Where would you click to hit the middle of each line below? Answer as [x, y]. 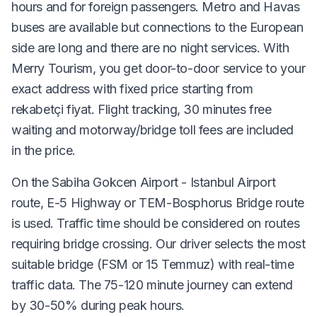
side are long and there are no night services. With [150, 47]
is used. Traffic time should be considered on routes [156, 223]
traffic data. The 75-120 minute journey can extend [152, 284]
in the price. [44, 150]
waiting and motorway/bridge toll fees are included [153, 129]
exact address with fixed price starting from [132, 88]
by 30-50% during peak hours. [98, 305]
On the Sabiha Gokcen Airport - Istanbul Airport [144, 182]
